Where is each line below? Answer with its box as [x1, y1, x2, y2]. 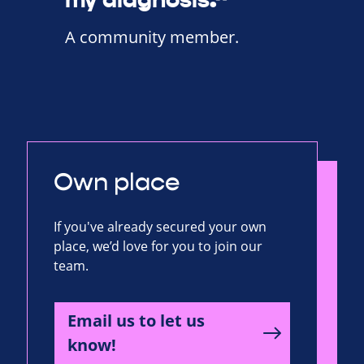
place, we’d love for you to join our [54, 237, 262, 256]
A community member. [65, 26, 239, 49]
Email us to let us [67, 310, 205, 332]
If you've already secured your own [54, 218, 266, 236]
